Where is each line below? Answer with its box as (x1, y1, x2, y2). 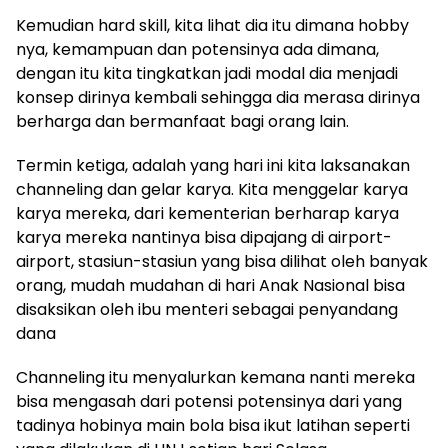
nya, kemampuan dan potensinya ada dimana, (16, 38, 379, 62)
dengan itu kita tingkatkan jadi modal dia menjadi (16, 62, 398, 86)
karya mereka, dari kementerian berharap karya (16, 202, 399, 226)
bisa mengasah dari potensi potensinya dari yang (16, 390, 402, 414)
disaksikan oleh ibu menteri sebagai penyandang (16, 298, 398, 322)
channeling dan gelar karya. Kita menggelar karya (16, 178, 408, 202)
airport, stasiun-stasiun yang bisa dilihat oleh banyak (16, 250, 428, 274)
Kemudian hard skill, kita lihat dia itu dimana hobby (16, 14, 409, 38)
